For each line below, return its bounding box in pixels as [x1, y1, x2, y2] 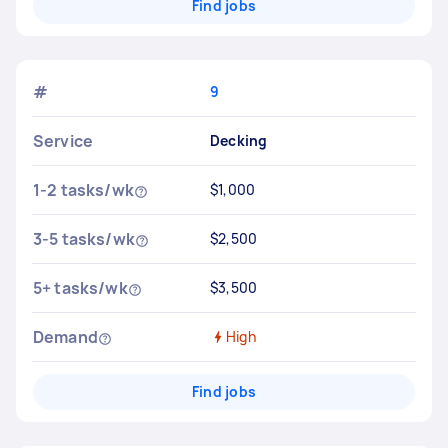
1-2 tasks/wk [33, 179, 134, 201]
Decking [209, 131, 268, 150]
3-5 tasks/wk [33, 228, 135, 250]
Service [33, 130, 94, 152]
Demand [33, 326, 98, 348]
